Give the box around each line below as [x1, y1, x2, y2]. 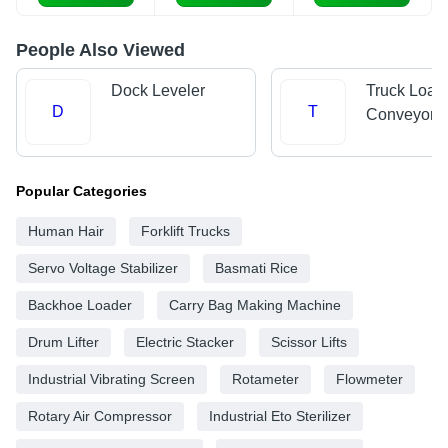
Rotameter [232, 370, 299, 387]
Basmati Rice [215, 259, 298, 276]
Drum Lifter [28, 333, 99, 350]
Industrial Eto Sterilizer [209, 407, 351, 424]
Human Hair [28, 222, 104, 239]
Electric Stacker [136, 333, 234, 350]
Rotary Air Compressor [28, 407, 172, 424]
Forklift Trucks [141, 222, 230, 239]
